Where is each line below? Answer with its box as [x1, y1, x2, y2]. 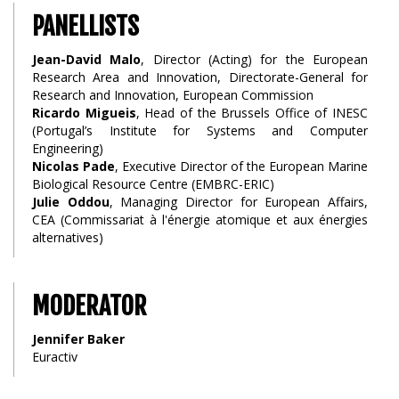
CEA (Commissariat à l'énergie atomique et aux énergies [32, 211, 368, 228]
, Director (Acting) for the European [141, 51, 369, 68]
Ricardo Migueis [32, 104, 136, 121]
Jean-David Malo [32, 51, 142, 68]
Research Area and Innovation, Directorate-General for [32, 69, 368, 85]
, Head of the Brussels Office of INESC [135, 104, 368, 121]
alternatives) [32, 229, 103, 246]
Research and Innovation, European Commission [32, 86, 313, 103]
